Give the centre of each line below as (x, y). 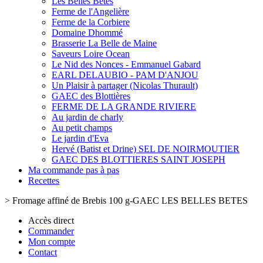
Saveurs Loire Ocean (91, 54)
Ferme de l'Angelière (90, 11)
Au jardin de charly (87, 117)
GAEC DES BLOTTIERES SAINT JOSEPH (139, 159)
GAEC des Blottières (91, 96)
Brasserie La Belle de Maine (104, 43)
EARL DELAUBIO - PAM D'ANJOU (125, 75)
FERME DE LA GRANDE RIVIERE (124, 107)
